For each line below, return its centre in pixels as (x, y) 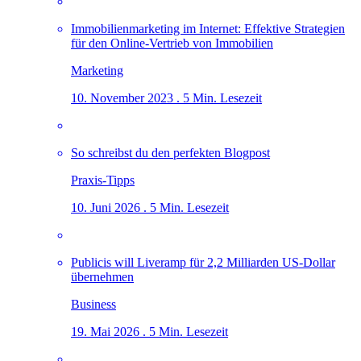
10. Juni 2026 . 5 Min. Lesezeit (150, 207)
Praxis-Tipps (103, 180)
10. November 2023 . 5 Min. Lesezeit (166, 98)
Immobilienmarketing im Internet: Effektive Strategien (208, 28)
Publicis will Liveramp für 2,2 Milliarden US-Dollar (203, 262)
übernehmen (102, 276)
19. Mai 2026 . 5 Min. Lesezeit (149, 331)
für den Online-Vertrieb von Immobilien (172, 43)
